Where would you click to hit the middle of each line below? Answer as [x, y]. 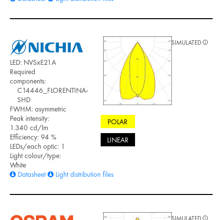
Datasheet [32, 174]
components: [28, 81]
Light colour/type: [35, 155]
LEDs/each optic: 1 [38, 146]
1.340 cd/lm [29, 127]
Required [23, 71]
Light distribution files [84, 174]
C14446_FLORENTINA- [53, 90]
